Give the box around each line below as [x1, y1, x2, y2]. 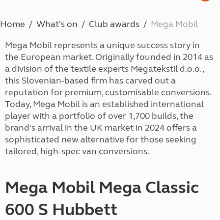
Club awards [89, 19, 139, 29]
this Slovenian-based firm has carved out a [5, 75, 176, 86]
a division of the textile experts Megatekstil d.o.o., [5, 63, 204, 74]
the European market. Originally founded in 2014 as [5, 52, 213, 62]
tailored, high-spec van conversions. [5, 146, 149, 157]
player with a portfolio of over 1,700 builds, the [5, 110, 193, 121]
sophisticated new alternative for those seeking [5, 134, 196, 145]
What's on [36, 19, 78, 29]
